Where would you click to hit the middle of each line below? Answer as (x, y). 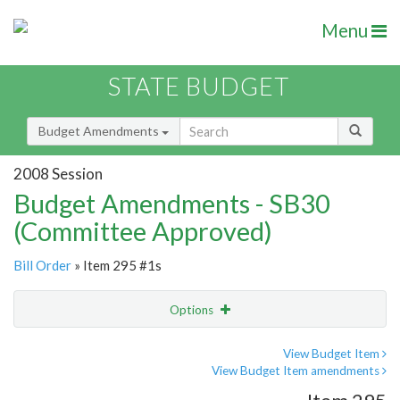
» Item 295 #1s (117, 266)
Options (193, 310)
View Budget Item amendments (297, 371)
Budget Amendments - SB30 (172, 204)
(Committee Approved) (143, 231)
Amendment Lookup (75, 384)
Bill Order (42, 266)
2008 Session (58, 173)
